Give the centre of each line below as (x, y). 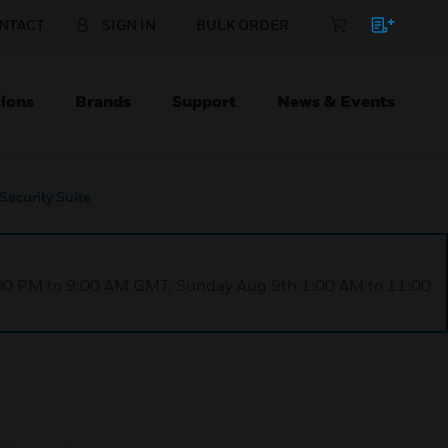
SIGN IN (129, 24)
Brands (103, 101)
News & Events (336, 101)
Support (204, 101)
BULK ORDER (242, 24)
